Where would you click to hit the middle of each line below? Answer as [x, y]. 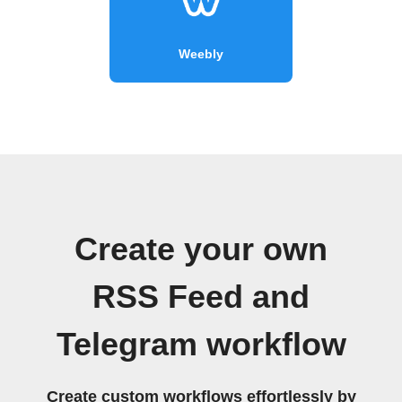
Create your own [201, 249]
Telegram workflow [201, 344]
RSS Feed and [201, 297]
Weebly [201, 53]
